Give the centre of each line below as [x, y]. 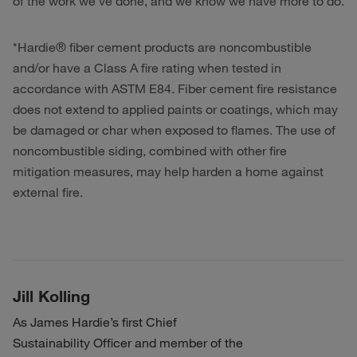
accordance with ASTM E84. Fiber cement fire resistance [175, 88]
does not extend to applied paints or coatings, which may [175, 109]
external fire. [48, 192]
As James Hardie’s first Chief [95, 322]
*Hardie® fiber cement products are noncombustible [162, 47]
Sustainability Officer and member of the [128, 343]
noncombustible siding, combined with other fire [150, 151]
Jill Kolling [51, 296]
